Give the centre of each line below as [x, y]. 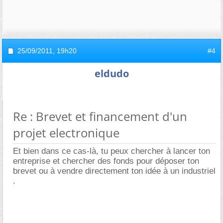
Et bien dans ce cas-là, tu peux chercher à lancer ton [111, 151]
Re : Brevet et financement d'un [100, 116]
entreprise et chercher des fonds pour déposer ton [106, 161]
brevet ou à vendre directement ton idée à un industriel [114, 171]
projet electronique [66, 133]
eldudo [111, 73]
